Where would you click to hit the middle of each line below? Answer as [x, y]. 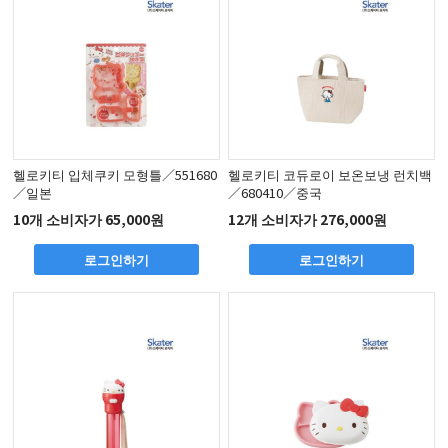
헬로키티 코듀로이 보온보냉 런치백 [330, 174]
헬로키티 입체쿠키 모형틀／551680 [115, 174]
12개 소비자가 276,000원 [308, 219]
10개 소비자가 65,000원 [89, 219]
